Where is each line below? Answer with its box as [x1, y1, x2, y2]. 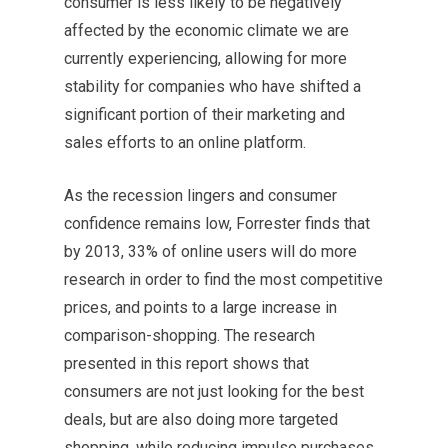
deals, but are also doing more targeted [64, 410, 338, 430]
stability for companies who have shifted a [64, 77, 361, 97]
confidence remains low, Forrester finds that [64, 214, 370, 234]
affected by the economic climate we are [64, 21, 349, 41]
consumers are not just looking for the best [64, 382, 364, 402]
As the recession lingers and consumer [64, 186, 337, 206]
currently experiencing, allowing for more [64, 49, 347, 69]
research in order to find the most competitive [64, 270, 383, 290]
